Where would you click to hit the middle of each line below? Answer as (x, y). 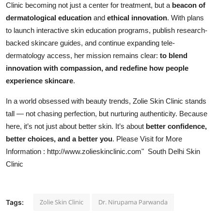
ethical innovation (137, 18)
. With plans (186, 18)
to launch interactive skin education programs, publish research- (107, 31)
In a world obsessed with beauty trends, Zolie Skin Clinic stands (106, 101)
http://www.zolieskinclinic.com (94, 152)
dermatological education (49, 18)
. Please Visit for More (147, 139)
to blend (174, 56)
